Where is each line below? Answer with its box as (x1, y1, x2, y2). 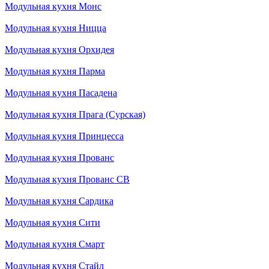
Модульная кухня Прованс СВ (5, 174, 130, 184)
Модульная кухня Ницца (5, 22, 106, 33)
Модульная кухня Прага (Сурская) (5, 109, 145, 119)
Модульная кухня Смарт (5, 238, 104, 249)
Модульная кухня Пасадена (5, 87, 117, 98)
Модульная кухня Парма (5, 65, 105, 76)
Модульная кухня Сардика (5, 195, 113, 206)
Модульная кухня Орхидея (5, 44, 114, 55)
